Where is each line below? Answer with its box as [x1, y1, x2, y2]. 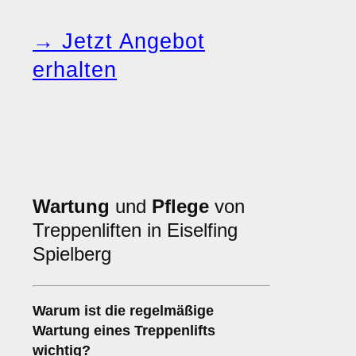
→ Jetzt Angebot [33, 29, 205, 54]
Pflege [152, 195, 209, 218]
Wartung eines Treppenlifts [33, 323, 215, 339]
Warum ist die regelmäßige [33, 303, 214, 319]
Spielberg [33, 243, 111, 265]
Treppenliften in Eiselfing [33, 219, 238, 242]
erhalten [33, 58, 117, 83]
